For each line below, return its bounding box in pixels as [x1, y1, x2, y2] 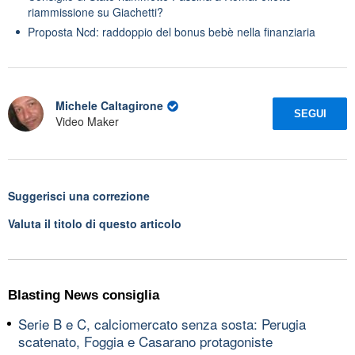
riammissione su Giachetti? [28, 3, 163, 20]
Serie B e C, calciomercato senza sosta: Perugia [18, 313, 306, 334]
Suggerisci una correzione [8, 187, 150, 204]
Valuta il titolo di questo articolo [8, 215, 181, 231]
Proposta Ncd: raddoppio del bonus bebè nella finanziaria [28, 23, 315, 40]
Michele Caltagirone [55, 97, 163, 114]
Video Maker [55, 113, 119, 130]
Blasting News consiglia [8, 287, 159, 303]
